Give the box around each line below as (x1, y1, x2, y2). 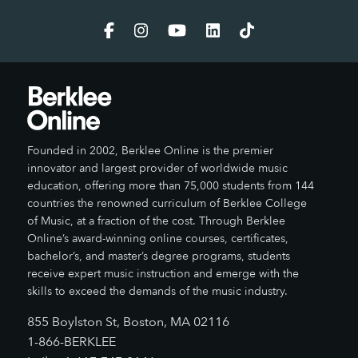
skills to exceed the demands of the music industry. (27, 284, 288, 300)
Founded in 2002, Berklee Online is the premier (27, 143, 273, 159)
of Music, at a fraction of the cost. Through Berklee (27, 213, 285, 229)
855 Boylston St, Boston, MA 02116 (27, 313, 229, 332)
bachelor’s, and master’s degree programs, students (27, 249, 290, 265)
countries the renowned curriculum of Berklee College (27, 196, 307, 212)
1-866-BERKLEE (27, 333, 116, 352)
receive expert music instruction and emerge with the (27, 266, 299, 282)
